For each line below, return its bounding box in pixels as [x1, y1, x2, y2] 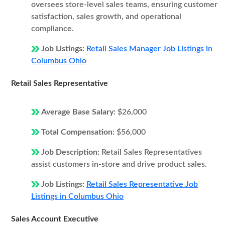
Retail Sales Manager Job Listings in [86, 45, 212, 53]
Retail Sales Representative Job [86, 180, 198, 188]
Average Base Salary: [41, 108, 118, 116]
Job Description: [41, 148, 101, 156]
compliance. [31, 25, 74, 33]
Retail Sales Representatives [101, 148, 202, 156]
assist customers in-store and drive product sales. [31, 160, 207, 168]
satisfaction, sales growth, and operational [31, 13, 181, 21]
